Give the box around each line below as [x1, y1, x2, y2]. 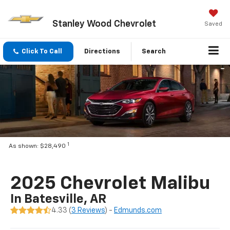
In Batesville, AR [10, 193, 107, 205]
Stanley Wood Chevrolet [52, 19, 156, 29]
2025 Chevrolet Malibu [10, 174, 210, 193]
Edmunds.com [114, 206, 162, 214]
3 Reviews [71, 206, 105, 214]
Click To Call [22, 48, 62, 55]
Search [142, 48, 166, 55]
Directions [84, 48, 120, 55]
